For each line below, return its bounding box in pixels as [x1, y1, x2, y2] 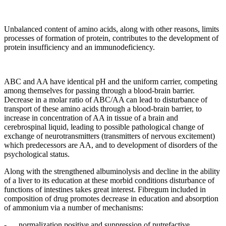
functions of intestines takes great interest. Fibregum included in [4, 185, 206, 194]
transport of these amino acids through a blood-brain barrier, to [4, 104, 202, 113]
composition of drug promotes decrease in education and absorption [4, 194, 218, 203]
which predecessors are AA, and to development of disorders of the [4, 140, 217, 149]
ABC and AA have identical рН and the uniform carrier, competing [4, 77, 217, 86]
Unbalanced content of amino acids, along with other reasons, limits [4, 24, 219, 33]
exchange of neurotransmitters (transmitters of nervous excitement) [4, 131, 215, 140]
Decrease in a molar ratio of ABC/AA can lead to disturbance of [4, 95, 207, 104]
